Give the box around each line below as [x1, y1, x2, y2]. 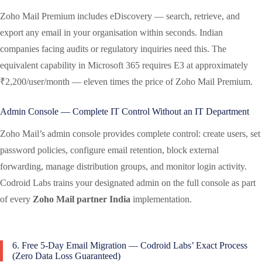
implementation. [130, 194, 192, 205]
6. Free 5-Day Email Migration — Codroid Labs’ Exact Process [12, 240, 247, 251]
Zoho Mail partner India [33, 194, 130, 205]
